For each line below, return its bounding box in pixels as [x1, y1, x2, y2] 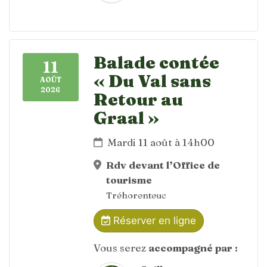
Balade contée [94, 52, 219, 73]
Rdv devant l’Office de [106, 158, 221, 171]
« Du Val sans [94, 70, 211, 91]
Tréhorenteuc [106, 189, 167, 201]
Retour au [94, 89, 183, 110]
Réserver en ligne [110, 215, 196, 226]
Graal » [94, 107, 159, 128]
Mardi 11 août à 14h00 [107, 136, 215, 148]
